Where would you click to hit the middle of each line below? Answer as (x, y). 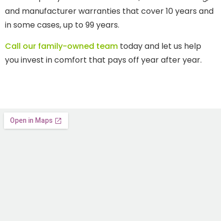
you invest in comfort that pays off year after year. (103, 60)
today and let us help (160, 46)
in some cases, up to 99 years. (62, 25)
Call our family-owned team (61, 46)
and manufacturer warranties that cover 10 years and (109, 11)
